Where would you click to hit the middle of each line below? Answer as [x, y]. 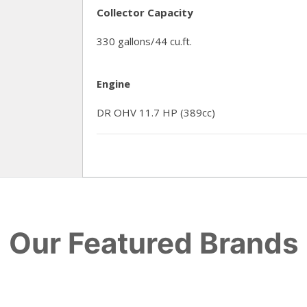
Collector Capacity [145, 12]
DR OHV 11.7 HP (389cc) [156, 112]
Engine [113, 84]
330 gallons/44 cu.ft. [144, 41]
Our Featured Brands [153, 243]
